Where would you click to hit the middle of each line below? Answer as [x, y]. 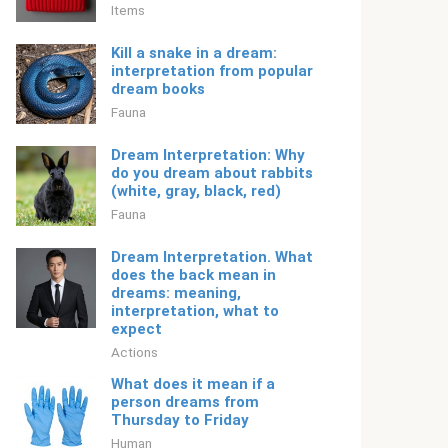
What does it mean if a [193, 384]
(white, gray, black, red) [196, 191]
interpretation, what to [195, 311]
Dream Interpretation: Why [208, 155]
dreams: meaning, [176, 293]
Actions [134, 352]
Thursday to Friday [180, 420]
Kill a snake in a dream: [194, 53]
